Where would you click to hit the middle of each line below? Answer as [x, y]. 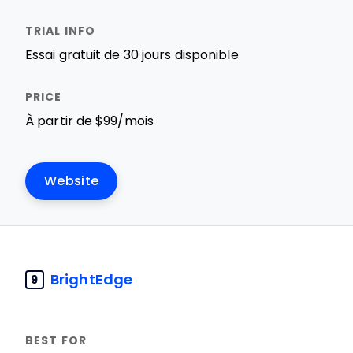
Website [72, 181]
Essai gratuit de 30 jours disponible [132, 55]
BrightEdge [91, 279]
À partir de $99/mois [89, 121]
